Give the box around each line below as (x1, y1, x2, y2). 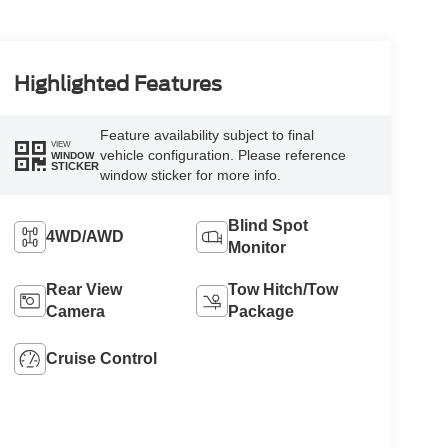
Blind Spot (228, 217, 309, 235)
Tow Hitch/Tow (228, 281, 339, 299)
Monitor (228, 239, 287, 257)
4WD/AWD (45, 228, 124, 246)
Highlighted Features (13, 72, 222, 97)
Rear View (45, 281, 122, 299)
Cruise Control (45, 350, 157, 368)
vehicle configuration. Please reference (99, 147, 346, 164)
